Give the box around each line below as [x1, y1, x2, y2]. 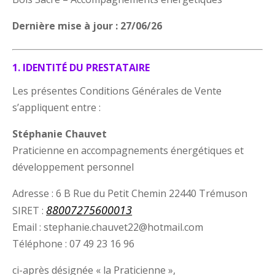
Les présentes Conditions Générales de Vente [12, 83, 222, 98]
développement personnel [12, 160, 134, 174]
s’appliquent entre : [12, 100, 101, 114]
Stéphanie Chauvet [12, 126, 107, 141]
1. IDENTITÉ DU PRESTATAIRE [12, 60, 150, 74]
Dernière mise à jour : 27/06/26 [12, 18, 163, 33]
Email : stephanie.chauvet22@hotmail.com [12, 220, 204, 234]
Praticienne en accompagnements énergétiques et [12, 143, 244, 157]
